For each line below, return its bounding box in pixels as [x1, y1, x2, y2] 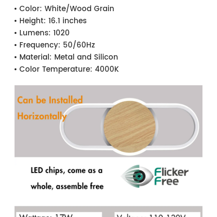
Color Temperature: [19, 63, 93, 76]
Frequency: [19, 39, 61, 51]
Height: [19, 15, 46, 27]
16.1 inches [46, 15, 87, 27]
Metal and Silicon [52, 51, 118, 63]
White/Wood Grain [42, 2, 114, 15]
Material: [19, 51, 52, 63]
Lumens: [19, 27, 51, 39]
